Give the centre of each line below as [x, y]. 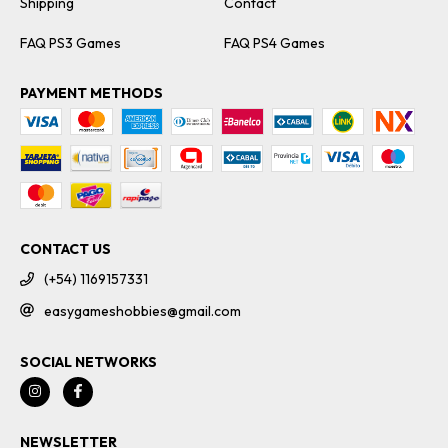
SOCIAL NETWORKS [88, 361]
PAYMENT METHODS [91, 93]
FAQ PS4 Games [274, 43]
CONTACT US [65, 249]
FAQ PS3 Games [70, 43]
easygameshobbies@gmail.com [142, 310]
